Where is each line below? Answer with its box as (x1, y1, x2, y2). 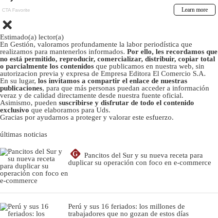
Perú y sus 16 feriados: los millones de (68, 202, 185, 210)
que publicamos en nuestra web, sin (96, 62, 204, 70)
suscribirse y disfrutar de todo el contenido (59, 98, 194, 107)
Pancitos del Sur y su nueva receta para (84, 151, 203, 159)
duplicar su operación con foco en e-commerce (68, 158, 211, 166)
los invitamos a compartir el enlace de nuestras (38, 76, 187, 85)
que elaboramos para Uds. (29, 106, 110, 114)
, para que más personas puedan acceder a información (42, 84, 209, 92)
